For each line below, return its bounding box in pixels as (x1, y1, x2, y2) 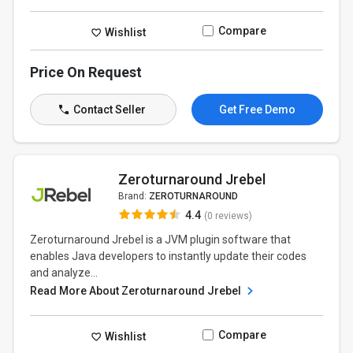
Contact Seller (70, 103, 146, 116)
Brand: (117, 191, 149, 202)
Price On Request (30, 64, 143, 80)
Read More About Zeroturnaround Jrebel (30, 284, 244, 297)
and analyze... (30, 266, 98, 279)
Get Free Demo (218, 103, 295, 116)
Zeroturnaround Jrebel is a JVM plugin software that (30, 233, 292, 246)
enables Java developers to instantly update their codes (30, 250, 307, 262)
